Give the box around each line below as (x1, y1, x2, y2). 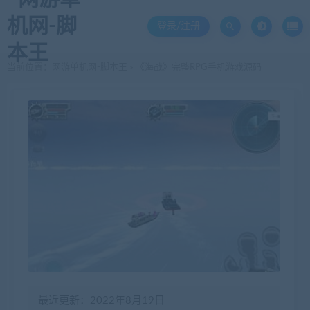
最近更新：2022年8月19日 (38, 295, 165, 306)
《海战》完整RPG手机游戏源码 (134, 63, 262, 72)
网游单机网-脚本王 (52, 63, 127, 72)
